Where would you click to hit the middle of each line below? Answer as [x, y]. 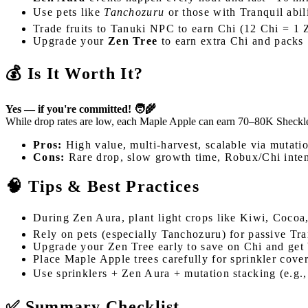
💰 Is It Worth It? [75, 74]
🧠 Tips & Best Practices [102, 186]
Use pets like [69, 12]
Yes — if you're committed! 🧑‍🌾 [81, 109]
